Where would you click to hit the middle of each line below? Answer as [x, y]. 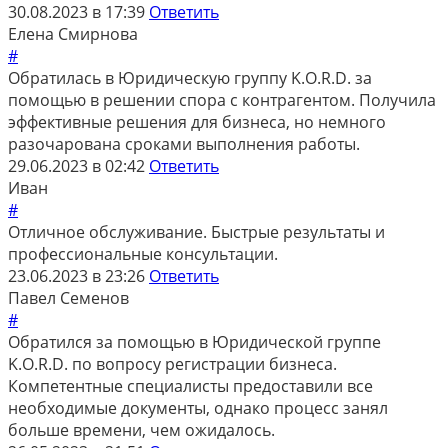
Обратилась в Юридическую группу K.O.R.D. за [190, 77]
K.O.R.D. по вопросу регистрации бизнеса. [172, 363]
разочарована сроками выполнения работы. [184, 143]
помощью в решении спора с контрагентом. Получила [222, 99]
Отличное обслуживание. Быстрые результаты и [196, 231]
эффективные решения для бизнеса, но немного [197, 121]
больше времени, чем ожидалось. [141, 429]
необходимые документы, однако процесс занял [198, 407]
